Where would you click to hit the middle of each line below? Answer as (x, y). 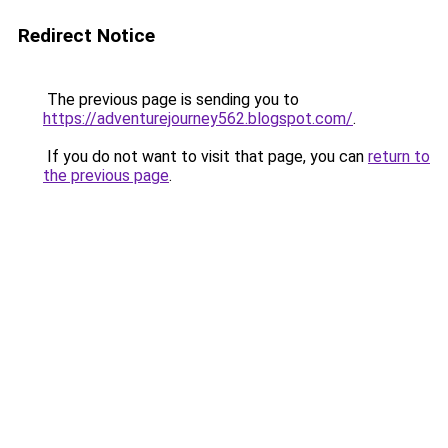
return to (399, 156)
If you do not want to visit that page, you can (205, 156)
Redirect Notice (86, 35)
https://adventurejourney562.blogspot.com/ (198, 118)
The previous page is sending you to (171, 99)
